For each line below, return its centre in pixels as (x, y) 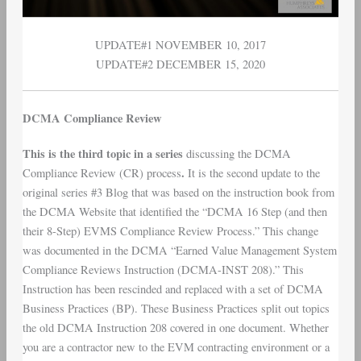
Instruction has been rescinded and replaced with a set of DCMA (172, 289)
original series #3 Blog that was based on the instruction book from (178, 193)
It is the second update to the (253, 173)
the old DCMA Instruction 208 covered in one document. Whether (175, 328)
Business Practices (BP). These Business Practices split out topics (176, 309)
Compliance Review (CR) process (102, 173)
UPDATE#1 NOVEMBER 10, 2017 (180, 45)
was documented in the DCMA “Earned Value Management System (179, 251)
